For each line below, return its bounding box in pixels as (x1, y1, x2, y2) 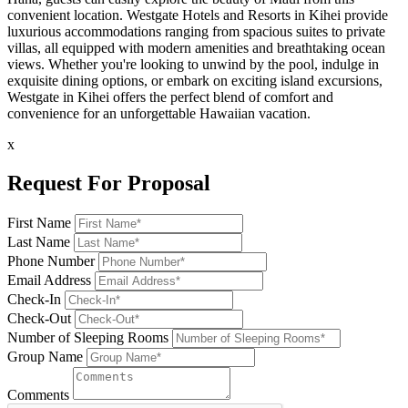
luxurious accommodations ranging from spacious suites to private (7, 24, 385, 40)
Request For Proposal (7, 171, 210, 196)
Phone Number (7, 253, 95, 270)
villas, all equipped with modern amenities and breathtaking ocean (7, 40, 385, 56)
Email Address (7, 272, 91, 289)
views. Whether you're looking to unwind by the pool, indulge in (7, 56, 379, 73)
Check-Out (7, 311, 71, 327)
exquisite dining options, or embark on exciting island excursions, (7, 73, 382, 89)
